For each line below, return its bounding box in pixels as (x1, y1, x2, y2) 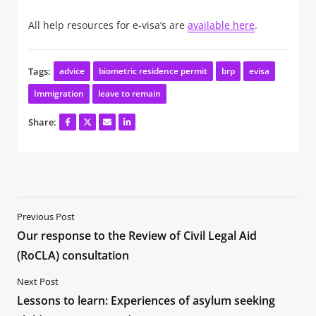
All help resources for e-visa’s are (28, 18, 188, 32)
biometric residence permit (99, 65, 207, 77)
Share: (28, 116, 56, 128)
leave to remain (98, 87, 161, 99)
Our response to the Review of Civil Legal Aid (17, 228, 257, 243)
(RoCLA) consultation (17, 248, 129, 263)
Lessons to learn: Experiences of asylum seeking (17, 293, 275, 308)
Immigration (34, 87, 84, 99)
